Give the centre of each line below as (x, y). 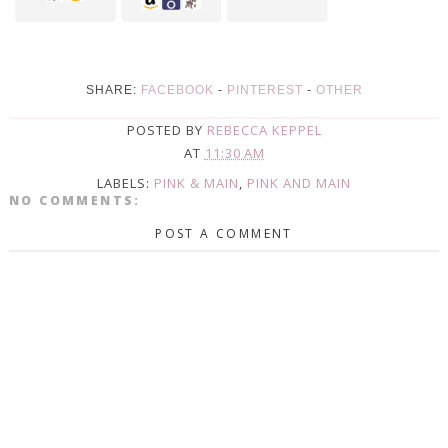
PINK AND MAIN (299, 182)
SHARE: (113, 90)
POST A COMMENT (224, 233)
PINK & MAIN (196, 182)
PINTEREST (264, 90)
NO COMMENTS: (74, 200)
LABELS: (125, 182)
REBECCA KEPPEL (264, 130)
